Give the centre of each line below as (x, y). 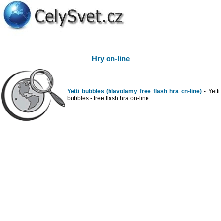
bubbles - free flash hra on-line (108, 98)
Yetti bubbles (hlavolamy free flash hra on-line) (134, 92)
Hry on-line (110, 59)
